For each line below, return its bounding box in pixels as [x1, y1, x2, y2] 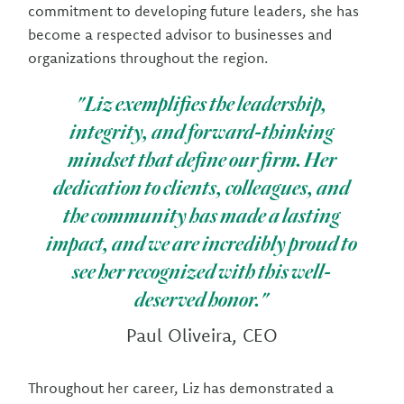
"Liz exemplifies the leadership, [76, 90, 328, 116]
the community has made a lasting [63, 202, 341, 228]
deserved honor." [134, 286, 270, 312]
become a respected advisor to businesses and [28, 25, 333, 43]
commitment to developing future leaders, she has [28, 2, 360, 20]
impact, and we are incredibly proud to [46, 230, 358, 256]
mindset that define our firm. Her [67, 146, 336, 172]
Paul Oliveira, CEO [125, 324, 278, 346]
